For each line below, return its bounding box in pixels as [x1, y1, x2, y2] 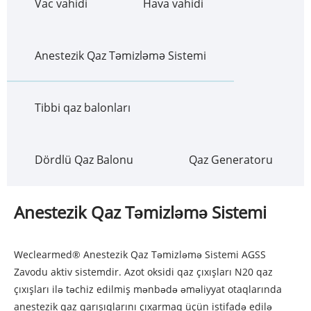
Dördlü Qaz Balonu [35, 152, 133, 168]
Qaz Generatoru [189, 152, 273, 168]
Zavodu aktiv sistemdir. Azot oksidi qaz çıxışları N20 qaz [14, 265, 273, 279]
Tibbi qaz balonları [35, 100, 131, 116]
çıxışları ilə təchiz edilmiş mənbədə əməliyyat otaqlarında [14, 283, 282, 296]
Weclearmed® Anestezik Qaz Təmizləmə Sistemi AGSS [14, 248, 266, 262]
